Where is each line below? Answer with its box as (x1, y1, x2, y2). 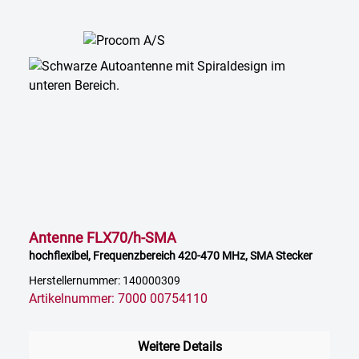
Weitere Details (137, 339, 222, 355)
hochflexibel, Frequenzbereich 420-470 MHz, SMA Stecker (29, 249, 313, 263)
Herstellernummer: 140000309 (29, 274, 180, 288)
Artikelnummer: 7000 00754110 (29, 291, 208, 307)
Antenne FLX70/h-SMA (29, 229, 176, 247)
